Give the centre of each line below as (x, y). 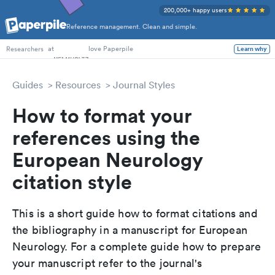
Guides (28, 85)
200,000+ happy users (196, 10)
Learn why (252, 49)
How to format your (102, 115)
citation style (72, 181)
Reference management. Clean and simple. (132, 27)
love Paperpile (111, 48)
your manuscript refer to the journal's (107, 263)
